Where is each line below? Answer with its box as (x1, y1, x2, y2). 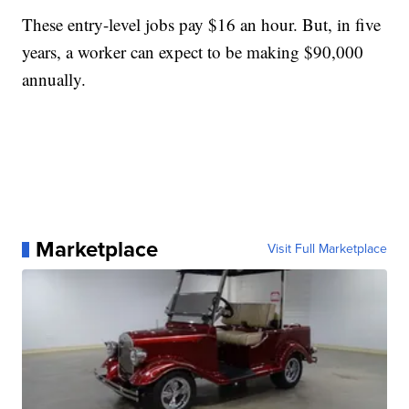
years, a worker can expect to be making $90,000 (22, 40, 364, 64)
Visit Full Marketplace (267, 239, 387, 259)
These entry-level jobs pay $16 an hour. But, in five (22, 13, 382, 37)
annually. (22, 68, 87, 91)
